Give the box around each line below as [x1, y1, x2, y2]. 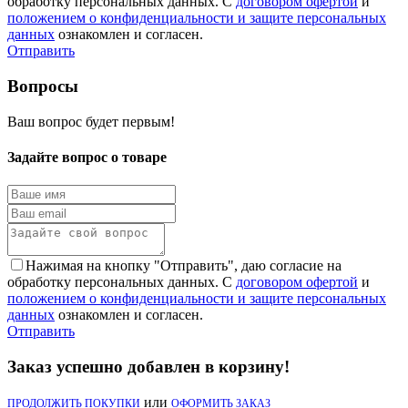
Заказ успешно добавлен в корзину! [7, 356, 290, 376]
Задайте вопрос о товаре [7, 148, 167, 165]
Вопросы [7, 76, 78, 96]
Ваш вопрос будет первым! [7, 113, 175, 129]
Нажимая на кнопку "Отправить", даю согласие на [25, 258, 342, 274]
